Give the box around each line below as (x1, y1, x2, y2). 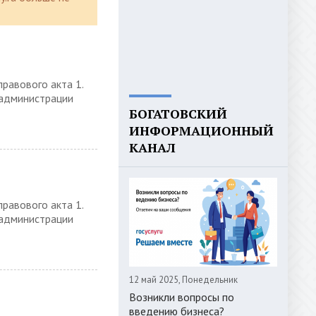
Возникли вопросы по (129, 290, 234, 304)
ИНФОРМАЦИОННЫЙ (129, 122, 274, 139)
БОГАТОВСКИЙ (129, 105, 227, 122)
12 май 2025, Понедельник (129, 274, 238, 286)
